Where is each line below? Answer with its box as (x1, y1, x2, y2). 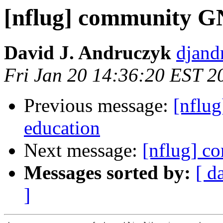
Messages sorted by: (24, 162, 191, 184)
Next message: (24, 139, 142, 161)
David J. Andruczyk (4, 42, 171, 64)
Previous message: (24, 95, 173, 116)
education (24, 117, 100, 139)
